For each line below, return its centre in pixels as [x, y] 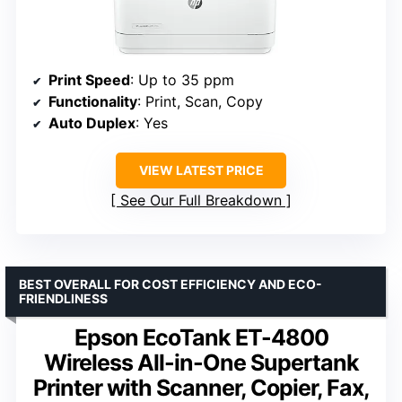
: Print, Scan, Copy [200, 101]
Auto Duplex [92, 122]
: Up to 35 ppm [182, 79]
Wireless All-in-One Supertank [201, 362]
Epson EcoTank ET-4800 [201, 337]
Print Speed [89, 79]
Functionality [93, 101]
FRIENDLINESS [63, 298]
